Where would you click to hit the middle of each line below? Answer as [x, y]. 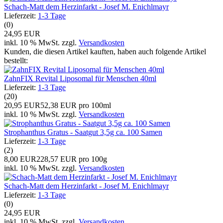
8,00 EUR [20, 159]
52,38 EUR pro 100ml [76, 105]
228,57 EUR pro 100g [72, 159]
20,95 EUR [22, 105]
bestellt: [16, 60]
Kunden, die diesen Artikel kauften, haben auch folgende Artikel [105, 51]
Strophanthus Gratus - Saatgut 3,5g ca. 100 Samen [83, 132]
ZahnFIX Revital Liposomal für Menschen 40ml [80, 78]
